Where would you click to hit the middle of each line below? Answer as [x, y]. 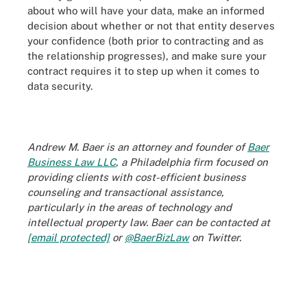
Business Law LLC [72, 162]
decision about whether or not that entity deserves [151, 25]
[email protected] [69, 237]
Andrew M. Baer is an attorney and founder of [137, 147]
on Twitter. [215, 237]
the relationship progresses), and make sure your [147, 56]
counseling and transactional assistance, [126, 192]
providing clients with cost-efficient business [137, 177]
